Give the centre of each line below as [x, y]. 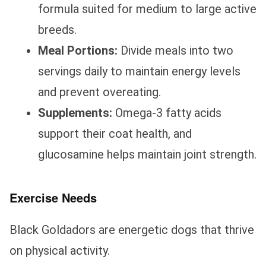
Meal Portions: [78, 50]
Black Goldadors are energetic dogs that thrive [132, 229]
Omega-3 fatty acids [167, 113]
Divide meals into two [175, 50]
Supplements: [75, 113]
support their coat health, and [115, 133]
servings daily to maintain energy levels [139, 71]
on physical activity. [60, 250]
